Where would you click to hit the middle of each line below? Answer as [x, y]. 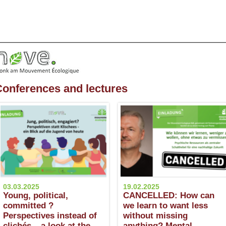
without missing [155, 216]
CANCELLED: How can [169, 195]
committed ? [28, 206]
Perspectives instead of [50, 216]
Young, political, [36, 195]
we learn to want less [165, 206]
